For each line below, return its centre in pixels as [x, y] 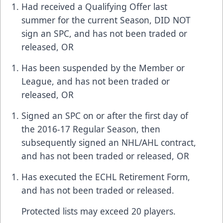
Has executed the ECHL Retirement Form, [106, 176]
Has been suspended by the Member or [103, 67]
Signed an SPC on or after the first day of [105, 115]
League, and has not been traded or [96, 81]
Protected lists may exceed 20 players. [99, 211]
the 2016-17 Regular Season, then [91, 129]
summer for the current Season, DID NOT [106, 20]
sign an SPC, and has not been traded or [104, 33]
